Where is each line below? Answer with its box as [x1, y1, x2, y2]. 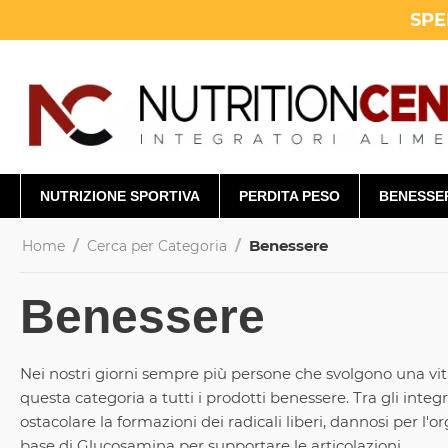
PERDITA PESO [239, 188, 340, 204]
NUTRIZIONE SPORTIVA [40, 188, 200, 204]
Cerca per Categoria [87, 237, 227, 255]
